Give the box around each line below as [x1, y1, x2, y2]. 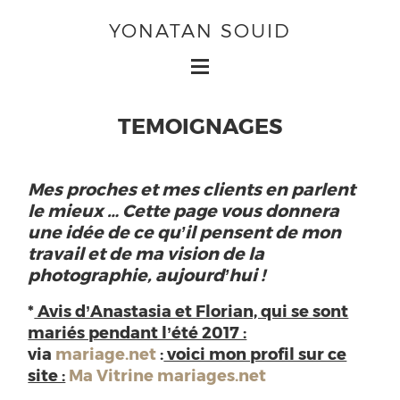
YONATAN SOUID [108, 19, 291, 42]
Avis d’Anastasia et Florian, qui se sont [34, 300, 349, 320]
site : [28, 364, 66, 384]
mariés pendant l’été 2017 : [28, 321, 247, 341]
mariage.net [55, 343, 157, 362]
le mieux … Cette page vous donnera [28, 200, 340, 221]
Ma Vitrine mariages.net [69, 364, 267, 384]
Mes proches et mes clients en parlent [28, 179, 356, 200]
